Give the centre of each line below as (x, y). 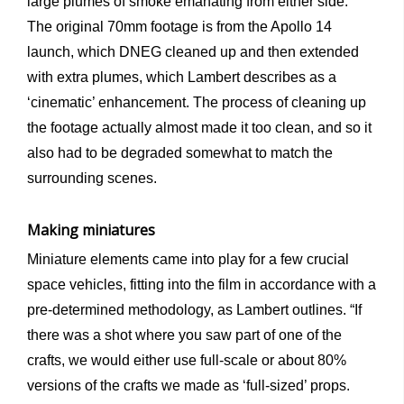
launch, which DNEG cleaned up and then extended (193, 51)
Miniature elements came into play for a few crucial (188, 259)
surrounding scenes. (92, 178)
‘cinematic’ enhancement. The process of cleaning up (197, 102)
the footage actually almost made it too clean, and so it (199, 127)
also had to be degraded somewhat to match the (180, 152)
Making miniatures (91, 230)
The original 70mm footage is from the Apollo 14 (179, 26)
